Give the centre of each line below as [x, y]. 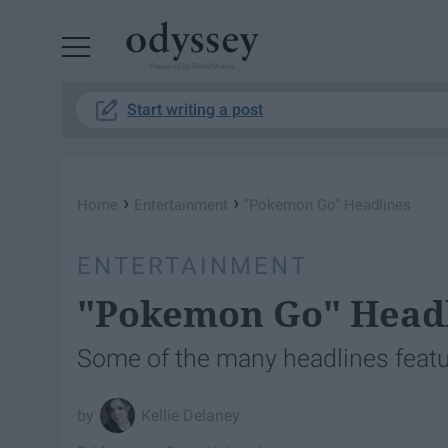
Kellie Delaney [191, 415]
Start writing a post [195, 109]
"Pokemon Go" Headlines [327, 205]
